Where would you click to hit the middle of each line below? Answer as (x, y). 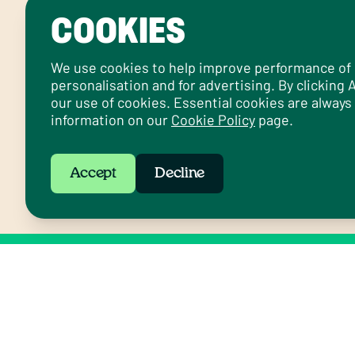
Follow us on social (114, 273)
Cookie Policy (213, 120)
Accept (93, 174)
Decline (179, 174)
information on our (111, 120)
